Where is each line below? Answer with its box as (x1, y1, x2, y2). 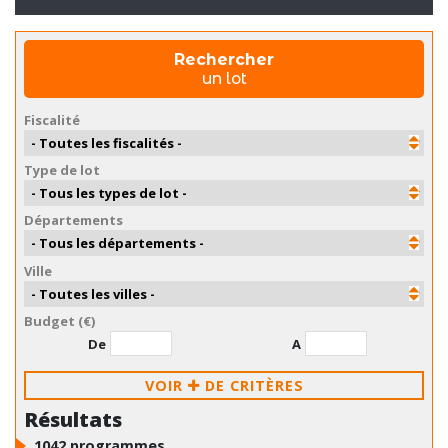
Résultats (24, 405, 122, 433)
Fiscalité (24, 111, 80, 130)
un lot (201, 68, 247, 88)
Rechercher (174, 49, 274, 69)
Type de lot (24, 161, 100, 180)
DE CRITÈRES (204, 375, 304, 395)
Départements (24, 211, 123, 230)
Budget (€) (24, 311, 95, 330)
